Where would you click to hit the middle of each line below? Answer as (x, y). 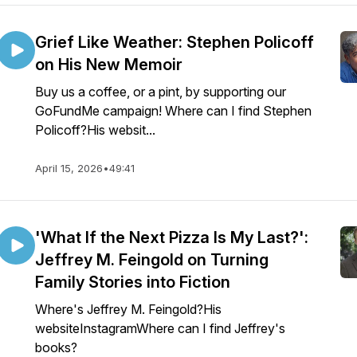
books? (56, 347)
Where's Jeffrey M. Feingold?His (128, 309)
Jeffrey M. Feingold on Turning (152, 260)
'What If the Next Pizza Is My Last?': (172, 237)
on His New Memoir (109, 65)
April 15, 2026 (69, 168)
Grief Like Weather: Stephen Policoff (175, 42)
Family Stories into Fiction (133, 282)
